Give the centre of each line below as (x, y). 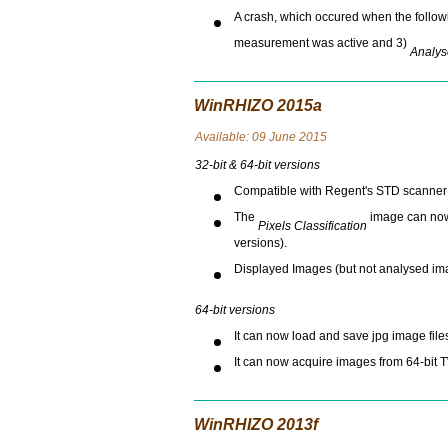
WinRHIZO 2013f (256, 424)
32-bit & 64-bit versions (257, 165)
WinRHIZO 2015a (258, 105)
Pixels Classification (312, 226)
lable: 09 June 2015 (272, 137)
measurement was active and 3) (322, 48)
